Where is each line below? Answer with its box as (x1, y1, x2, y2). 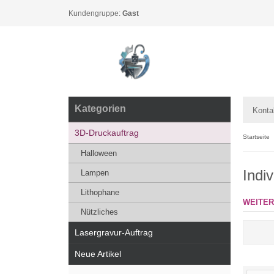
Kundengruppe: (68, 9, 122, 18)
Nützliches (81, 207, 118, 217)
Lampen (81, 168, 109, 177)
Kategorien (75, 103, 126, 114)
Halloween (81, 149, 117, 158)
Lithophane (81, 188, 119, 197)
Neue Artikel (75, 249, 121, 259)
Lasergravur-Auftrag (75, 228, 153, 237)
